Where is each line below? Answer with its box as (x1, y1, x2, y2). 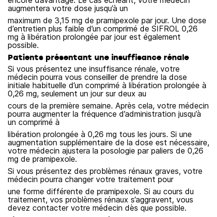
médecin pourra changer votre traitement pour (8, 174, 173, 184)
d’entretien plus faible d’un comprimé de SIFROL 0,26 (8, 24, 198, 33)
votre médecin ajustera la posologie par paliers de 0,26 (8, 146, 203, 155)
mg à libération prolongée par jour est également (8, 32, 181, 42)
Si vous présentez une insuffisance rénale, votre (8, 64, 180, 74)
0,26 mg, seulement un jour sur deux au (8, 89, 146, 98)
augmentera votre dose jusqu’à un (8, 3, 128, 13)
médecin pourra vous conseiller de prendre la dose (8, 72, 187, 82)
